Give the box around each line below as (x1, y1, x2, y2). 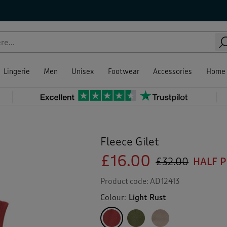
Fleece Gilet (100, 135, 160, 148)
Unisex (71, 67, 94, 76)
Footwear (107, 67, 139, 76)
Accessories (153, 67, 193, 76)
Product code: (100, 177, 150, 186)
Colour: (100, 193, 128, 202)
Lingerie (3, 67, 30, 76)
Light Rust (129, 193, 167, 202)
